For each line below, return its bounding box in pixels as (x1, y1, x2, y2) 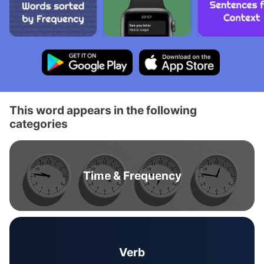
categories (9, 117, 68, 131)
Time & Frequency (82, 169, 181, 183)
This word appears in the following (9, 103, 197, 117)
